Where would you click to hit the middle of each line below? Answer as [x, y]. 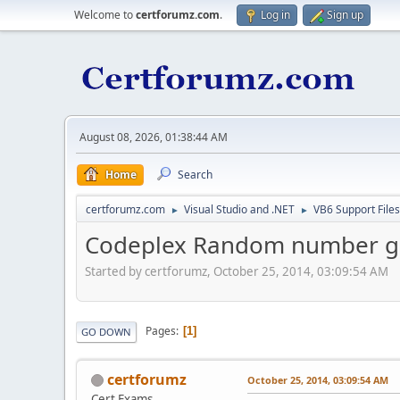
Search [195, 175]
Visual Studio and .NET [239, 209]
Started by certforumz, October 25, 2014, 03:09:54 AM [237, 271]
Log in [275, 15]
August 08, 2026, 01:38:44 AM [154, 137]
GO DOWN [106, 331]
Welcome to [105, 15]
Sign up [345, 15]
